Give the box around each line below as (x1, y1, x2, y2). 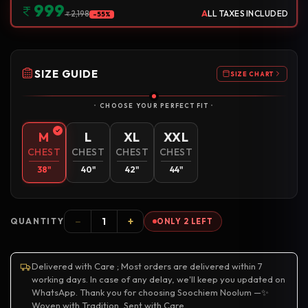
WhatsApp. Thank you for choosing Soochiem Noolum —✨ (32, 287, 269, 298)
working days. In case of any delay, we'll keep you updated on (32, 274, 285, 285)
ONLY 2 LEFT (157, 217, 214, 227)
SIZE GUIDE (34, 67, 98, 80)
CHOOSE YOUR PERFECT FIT (100, 102, 208, 110)
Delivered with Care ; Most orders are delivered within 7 (32, 261, 263, 272)
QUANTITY (10, 216, 65, 227)
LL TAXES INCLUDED (207, 8, 288, 19)
